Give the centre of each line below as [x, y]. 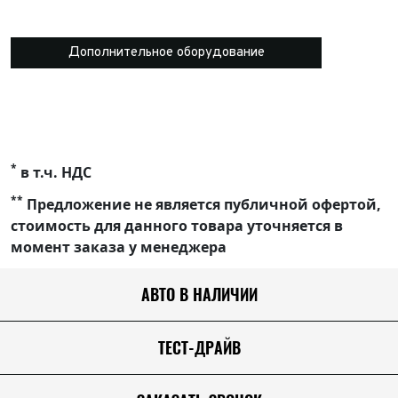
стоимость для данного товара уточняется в [177, 226]
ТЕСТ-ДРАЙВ [199, 348]
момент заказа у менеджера [119, 247]
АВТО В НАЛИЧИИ [199, 295]
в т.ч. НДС [54, 173]
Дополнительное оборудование [166, 53]
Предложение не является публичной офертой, [202, 205]
